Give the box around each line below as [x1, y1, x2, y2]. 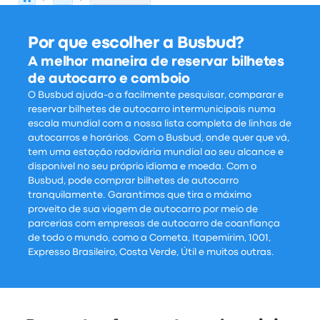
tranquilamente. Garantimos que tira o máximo [28, 191, 252, 199]
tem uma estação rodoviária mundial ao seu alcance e [28, 148, 284, 156]
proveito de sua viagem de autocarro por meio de [28, 205, 259, 214]
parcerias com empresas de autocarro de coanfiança [28, 219, 281, 228]
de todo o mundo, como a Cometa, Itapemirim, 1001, [28, 234, 271, 242]
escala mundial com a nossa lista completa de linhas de [28, 119, 292, 128]
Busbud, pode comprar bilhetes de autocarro [28, 176, 239, 185]
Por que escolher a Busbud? [28, 36, 244, 51]
